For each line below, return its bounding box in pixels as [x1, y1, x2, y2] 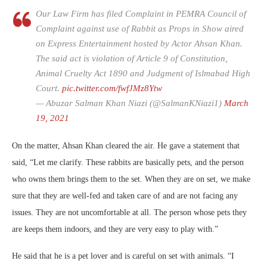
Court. [36, 83, 62, 94]
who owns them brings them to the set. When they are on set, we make [12, 175, 250, 184]
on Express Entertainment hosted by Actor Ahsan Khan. [36, 39, 243, 49]
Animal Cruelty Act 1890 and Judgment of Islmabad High [36, 69, 250, 79]
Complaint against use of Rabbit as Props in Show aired [36, 24, 244, 34]
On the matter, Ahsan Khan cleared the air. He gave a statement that [12, 141, 240, 151]
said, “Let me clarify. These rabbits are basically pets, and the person [12, 158, 244, 167]
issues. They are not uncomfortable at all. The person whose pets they [12, 208, 247, 218]
